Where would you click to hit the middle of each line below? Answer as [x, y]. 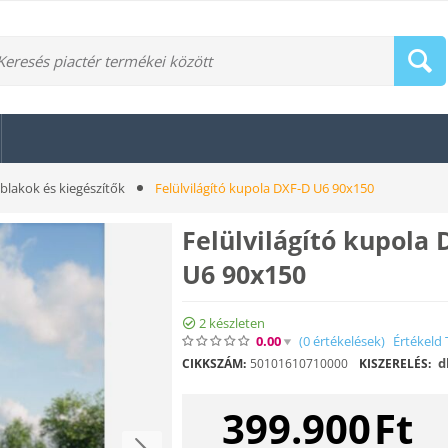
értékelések [345, 340]
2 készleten [232, 322]
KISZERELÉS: [395, 363]
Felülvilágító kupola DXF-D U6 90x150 [264, 188]
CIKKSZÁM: [214, 363]
